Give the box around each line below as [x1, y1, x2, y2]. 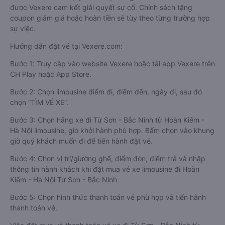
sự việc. [10, 24, 36, 33]
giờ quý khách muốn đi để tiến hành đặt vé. [10, 137, 153, 145]
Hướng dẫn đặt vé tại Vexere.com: [10, 42, 123, 50]
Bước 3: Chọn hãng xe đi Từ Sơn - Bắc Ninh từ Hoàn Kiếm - [10, 116, 204, 124]
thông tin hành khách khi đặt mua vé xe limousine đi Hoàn [10, 165, 199, 173]
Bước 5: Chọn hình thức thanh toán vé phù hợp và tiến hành [10, 193, 206, 201]
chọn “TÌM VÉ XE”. [10, 98, 68, 106]
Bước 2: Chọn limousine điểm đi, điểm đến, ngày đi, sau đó [10, 87, 202, 96]
